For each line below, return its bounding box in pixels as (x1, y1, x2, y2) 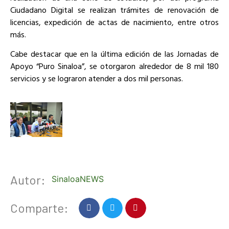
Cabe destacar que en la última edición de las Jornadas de (10, 48, 219, 60)
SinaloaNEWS (52, 173, 104, 184)
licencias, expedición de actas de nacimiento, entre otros (10, 15, 219, 28)
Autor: (10, 172, 45, 188)
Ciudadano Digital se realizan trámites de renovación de (10, 3, 219, 16)
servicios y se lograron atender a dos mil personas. (10, 72, 183, 85)
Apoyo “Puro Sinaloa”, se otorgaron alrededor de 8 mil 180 (10, 60, 219, 73)
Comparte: (10, 200, 68, 215)
